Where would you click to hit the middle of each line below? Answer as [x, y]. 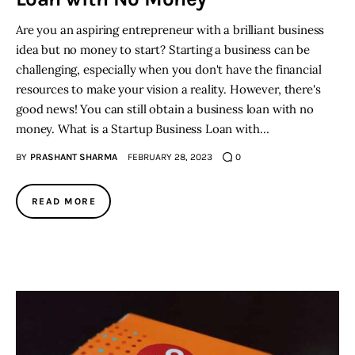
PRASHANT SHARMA [73, 157]
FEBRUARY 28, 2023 [170, 157]
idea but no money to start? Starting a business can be [163, 50]
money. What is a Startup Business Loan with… [143, 129]
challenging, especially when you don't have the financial [169, 70]
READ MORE [64, 202]
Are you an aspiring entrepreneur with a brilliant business [170, 30]
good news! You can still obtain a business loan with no [165, 109]
